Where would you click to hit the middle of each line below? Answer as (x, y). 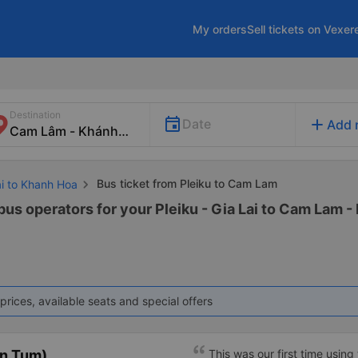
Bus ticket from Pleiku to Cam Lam (185, 183)
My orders (220, 29)
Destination (35, 115)
